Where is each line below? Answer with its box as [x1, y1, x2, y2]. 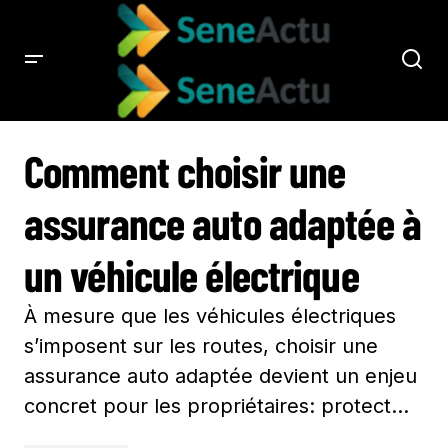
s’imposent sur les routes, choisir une [24, 333, 378, 358]
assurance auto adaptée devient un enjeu [24, 363, 417, 388]
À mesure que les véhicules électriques [24, 303, 396, 328]
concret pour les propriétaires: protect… [24, 393, 409, 418]
